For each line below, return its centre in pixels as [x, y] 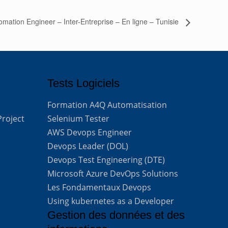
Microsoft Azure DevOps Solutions [113, 174]
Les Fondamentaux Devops [99, 188]
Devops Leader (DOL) [88, 146]
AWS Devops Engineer [90, 133]
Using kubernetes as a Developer [111, 201]
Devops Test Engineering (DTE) [106, 160]
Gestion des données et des [116, 215]
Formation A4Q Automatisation [107, 105]
